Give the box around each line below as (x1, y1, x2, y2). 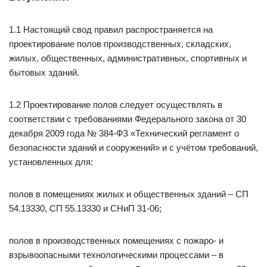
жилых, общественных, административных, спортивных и (9, 53, 247, 63)
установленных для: (9, 157, 93, 167)
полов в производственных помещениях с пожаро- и (9, 235, 223, 246)
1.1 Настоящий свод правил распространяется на (9, 24, 213, 35)
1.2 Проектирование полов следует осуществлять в (9, 100, 222, 110)
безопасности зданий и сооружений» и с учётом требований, (9, 142, 258, 153)
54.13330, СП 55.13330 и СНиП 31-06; (9, 203, 162, 213)
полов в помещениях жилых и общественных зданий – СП (9, 189, 249, 199)
